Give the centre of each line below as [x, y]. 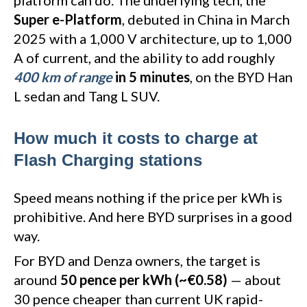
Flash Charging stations [108, 160]
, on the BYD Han [241, 77]
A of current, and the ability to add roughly [144, 58]
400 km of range [63, 77]
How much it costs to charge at [136, 138]
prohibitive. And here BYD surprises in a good [153, 217]
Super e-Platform [68, 20]
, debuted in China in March [206, 20]
